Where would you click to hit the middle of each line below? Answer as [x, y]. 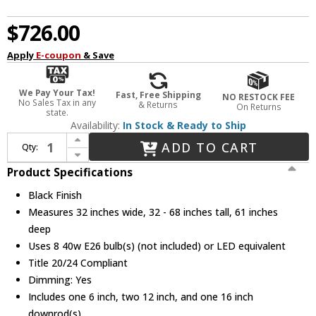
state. [57, 113]
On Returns [259, 107]
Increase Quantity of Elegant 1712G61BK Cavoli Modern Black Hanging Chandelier [96, 135]
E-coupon [59, 55]
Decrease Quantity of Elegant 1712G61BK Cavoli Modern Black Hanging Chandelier [96, 148]
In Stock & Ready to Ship [184, 126]
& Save [98, 55]
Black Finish [55, 195]
